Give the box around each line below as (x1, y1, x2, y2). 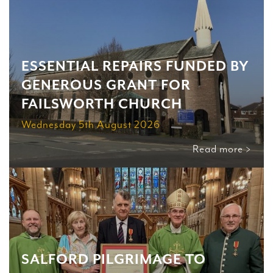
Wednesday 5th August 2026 (21, 118, 160, 131)
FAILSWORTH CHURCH (21, 96, 182, 113)
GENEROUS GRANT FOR (21, 77, 191, 94)
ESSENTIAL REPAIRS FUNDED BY (21, 58, 249, 75)
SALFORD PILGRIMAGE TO (21, 251, 206, 268)
